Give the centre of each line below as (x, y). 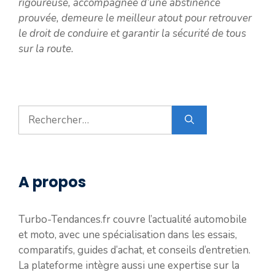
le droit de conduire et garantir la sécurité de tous (132, 33)
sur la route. (46, 49)
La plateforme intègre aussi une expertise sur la (129, 265)
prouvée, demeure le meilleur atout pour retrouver (135, 18)
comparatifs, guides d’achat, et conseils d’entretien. (134, 250)
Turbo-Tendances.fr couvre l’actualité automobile (133, 219)
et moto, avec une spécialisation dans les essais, (128, 235)
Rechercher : (47, 113)
